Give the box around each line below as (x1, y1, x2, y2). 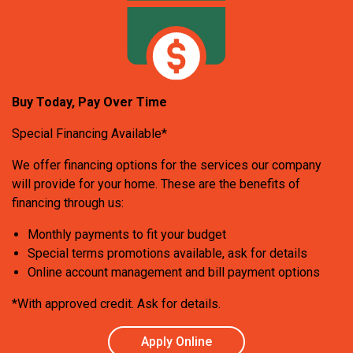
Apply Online (141, 333, 212, 349)
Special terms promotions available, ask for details (28, 245, 308, 261)
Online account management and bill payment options (28, 264, 321, 280)
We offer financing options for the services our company (12, 157, 322, 173)
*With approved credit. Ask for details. (12, 295, 221, 311)
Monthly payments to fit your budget (28, 226, 227, 242)
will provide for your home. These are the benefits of (12, 176, 301, 191)
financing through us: (12, 195, 124, 210)
